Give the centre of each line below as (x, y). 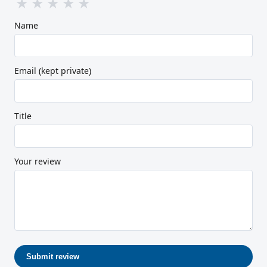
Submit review (53, 256)
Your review (38, 161)
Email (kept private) (53, 70)
